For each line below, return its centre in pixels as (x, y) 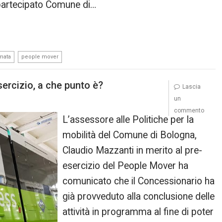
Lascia (191, 87)
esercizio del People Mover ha (126, 166)
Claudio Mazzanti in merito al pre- (133, 150)
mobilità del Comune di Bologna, (130, 135)
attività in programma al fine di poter (138, 212)
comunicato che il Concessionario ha (139, 181)
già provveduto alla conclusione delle (139, 196)
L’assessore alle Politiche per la (128, 120)
